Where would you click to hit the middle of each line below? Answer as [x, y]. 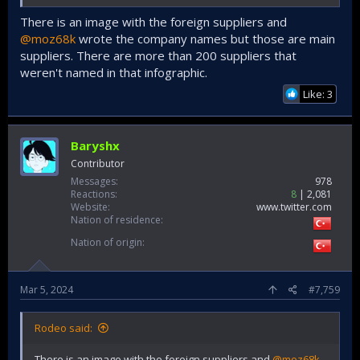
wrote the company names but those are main [205, 38]
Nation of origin [106, 242]
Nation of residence [116, 219]
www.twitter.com [294, 207]
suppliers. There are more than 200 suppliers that [158, 55]
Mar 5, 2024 [47, 289]
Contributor [98, 163]
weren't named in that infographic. [114, 72]
